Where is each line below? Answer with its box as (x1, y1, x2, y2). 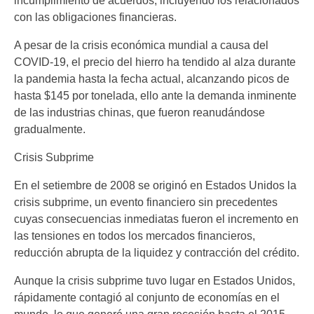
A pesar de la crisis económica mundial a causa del (14, 39, 268, 52)
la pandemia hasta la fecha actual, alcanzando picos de (14, 73, 289, 86)
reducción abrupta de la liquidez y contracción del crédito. (14, 247, 299, 259)
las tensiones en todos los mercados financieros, (14, 230, 255, 243)
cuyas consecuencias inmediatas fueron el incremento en (14, 213, 299, 226)
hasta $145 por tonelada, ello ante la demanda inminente (14, 90, 296, 102)
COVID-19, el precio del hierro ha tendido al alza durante (14, 56, 296, 69)
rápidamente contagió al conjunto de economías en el (14, 292, 280, 304)
